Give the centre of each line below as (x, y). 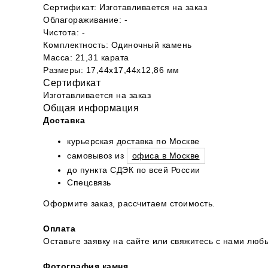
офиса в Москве (166, 156)
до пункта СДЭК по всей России (134, 170)
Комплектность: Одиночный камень (118, 45)
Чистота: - (64, 32)
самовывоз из (97, 156)
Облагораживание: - (85, 20)
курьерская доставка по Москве (133, 141)
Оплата (59, 229)
